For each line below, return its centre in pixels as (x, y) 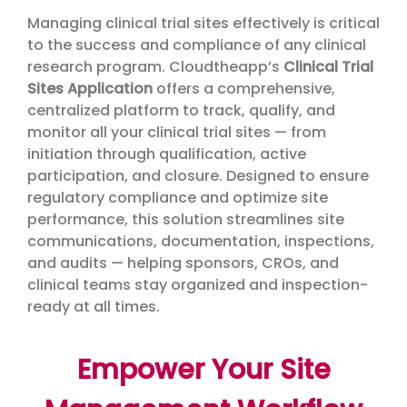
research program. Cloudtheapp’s (155, 67)
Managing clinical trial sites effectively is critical (203, 24)
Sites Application (90, 89)
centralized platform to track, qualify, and (181, 111)
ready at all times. (94, 307)
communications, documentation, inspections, (201, 242)
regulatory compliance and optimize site (178, 198)
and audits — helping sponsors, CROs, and (183, 263)
